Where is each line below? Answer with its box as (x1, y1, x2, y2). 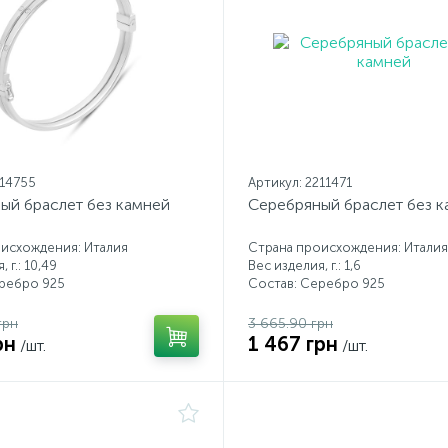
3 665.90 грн (248, 315, 333, 332)
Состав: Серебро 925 (248, 276, 385, 291)
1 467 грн (248, 332, 338, 356)
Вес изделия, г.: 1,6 (248, 258, 361, 273)
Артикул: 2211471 (248, 175, 352, 190)
